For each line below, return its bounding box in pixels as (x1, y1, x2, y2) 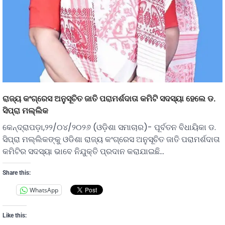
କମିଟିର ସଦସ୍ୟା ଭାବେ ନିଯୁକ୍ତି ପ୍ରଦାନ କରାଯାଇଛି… (3, 146, 164, 158)
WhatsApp (30, 185, 58, 194)
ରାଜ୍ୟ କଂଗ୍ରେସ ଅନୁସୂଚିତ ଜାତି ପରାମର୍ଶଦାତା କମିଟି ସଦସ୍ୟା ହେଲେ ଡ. (3, 93, 216, 104)
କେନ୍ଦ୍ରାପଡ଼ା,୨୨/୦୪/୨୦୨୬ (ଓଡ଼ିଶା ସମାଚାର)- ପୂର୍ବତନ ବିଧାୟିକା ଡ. (3, 122, 216, 134)
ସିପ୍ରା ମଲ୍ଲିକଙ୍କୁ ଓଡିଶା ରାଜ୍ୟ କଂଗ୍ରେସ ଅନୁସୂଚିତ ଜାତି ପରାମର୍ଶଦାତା (3, 134, 220, 146)
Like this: (3, 212, 27, 219)
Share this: (3, 169, 31, 177)
